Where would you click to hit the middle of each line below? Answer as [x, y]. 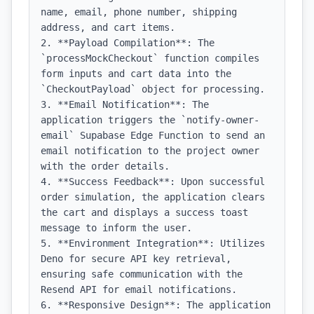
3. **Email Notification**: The [125, 104]
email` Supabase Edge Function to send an [153, 135]
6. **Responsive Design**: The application [156, 305]
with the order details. [105, 166]
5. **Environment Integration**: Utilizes [153, 243]
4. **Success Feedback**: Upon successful [153, 182]
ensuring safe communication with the [142, 274]
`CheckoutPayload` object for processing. [153, 89]
